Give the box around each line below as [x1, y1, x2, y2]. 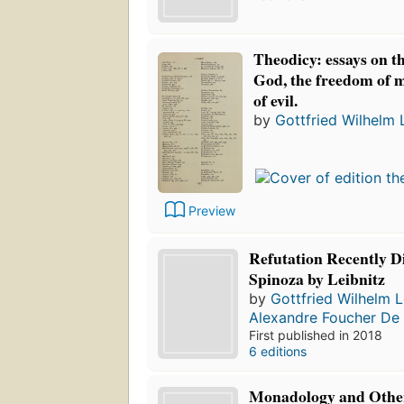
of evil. [253, 88, 298, 113]
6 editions [249, 344, 308, 360]
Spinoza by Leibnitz [249, 267, 386, 291]
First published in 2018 [249, 327, 383, 344]
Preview [188, 202, 235, 218]
